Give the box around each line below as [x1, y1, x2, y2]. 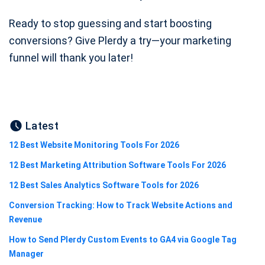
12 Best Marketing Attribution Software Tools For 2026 [9, 160, 226, 170]
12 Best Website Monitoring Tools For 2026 [9, 140, 179, 150]
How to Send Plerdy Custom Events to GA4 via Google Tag [9, 234, 237, 244]
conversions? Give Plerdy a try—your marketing [9, 34, 231, 47]
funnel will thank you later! [9, 51, 133, 64]
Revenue [9, 214, 42, 224]
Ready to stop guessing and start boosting [9, 17, 212, 30]
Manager [9, 248, 44, 258]
